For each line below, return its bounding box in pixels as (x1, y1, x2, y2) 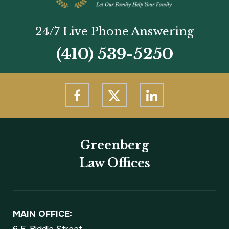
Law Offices (79, 156, 150, 171)
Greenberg (80, 138, 149, 153)
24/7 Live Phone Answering (35, 24, 194, 38)
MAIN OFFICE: (13, 209, 72, 220)
